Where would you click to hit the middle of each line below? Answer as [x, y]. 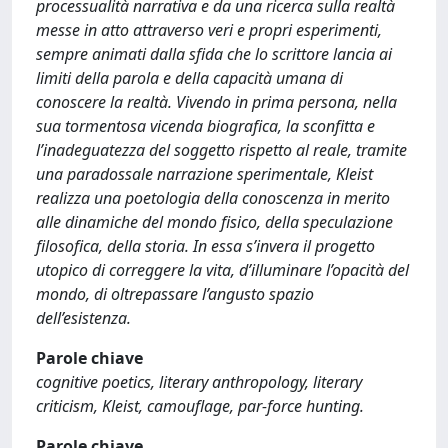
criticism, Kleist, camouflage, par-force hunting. [200, 405]
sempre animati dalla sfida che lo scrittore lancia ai [214, 53]
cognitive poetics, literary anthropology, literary [199, 381]
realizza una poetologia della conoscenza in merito [213, 197]
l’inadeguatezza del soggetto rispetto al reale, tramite [221, 149]
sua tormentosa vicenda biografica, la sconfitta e [205, 125]
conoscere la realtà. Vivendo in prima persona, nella [216, 101]
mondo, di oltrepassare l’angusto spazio [175, 293]
